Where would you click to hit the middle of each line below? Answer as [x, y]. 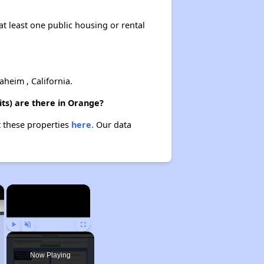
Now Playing [50, 255]
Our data [112, 125]
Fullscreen [95, 237]
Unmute [36, 237]
